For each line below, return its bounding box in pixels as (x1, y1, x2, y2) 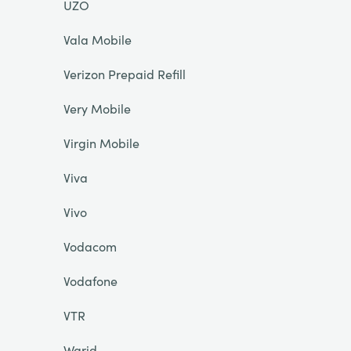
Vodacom (63, 237, 117, 255)
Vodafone (63, 272, 118, 289)
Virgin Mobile (63, 134, 139, 151)
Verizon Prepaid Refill (63, 65, 186, 82)
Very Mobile (63, 100, 131, 117)
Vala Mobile (63, 31, 132, 48)
